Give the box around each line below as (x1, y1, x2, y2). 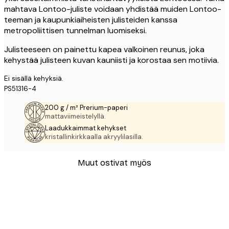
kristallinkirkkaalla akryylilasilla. (45, 132, 143, 142)
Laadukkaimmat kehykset (45, 124, 126, 133)
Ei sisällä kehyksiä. (4, 74, 63, 83)
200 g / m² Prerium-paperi (45, 103, 128, 112)
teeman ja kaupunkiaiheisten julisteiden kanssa (4, 14, 177, 26)
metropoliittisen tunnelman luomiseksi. (4, 25, 147, 36)
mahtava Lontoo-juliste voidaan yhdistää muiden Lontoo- (4, 4, 221, 15)
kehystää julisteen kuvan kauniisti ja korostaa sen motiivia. (4, 55, 219, 66)
